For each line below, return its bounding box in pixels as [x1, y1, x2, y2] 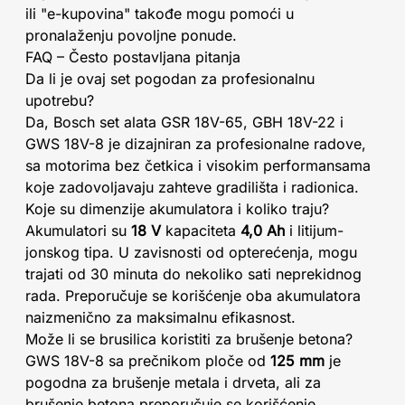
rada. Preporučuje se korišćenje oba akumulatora [25, 287, 361, 305]
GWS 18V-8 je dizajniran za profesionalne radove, [25, 135, 366, 153]
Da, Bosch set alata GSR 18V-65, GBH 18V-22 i [25, 113, 344, 131]
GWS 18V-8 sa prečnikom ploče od [25, 352, 270, 370]
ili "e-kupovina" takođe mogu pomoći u [25, 5, 294, 23]
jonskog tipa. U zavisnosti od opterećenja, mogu [25, 243, 357, 261]
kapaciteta [161, 221, 240, 240]
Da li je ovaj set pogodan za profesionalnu [25, 70, 315, 88]
